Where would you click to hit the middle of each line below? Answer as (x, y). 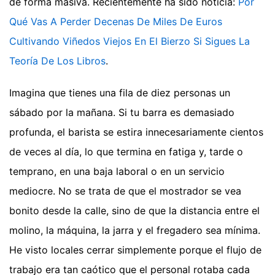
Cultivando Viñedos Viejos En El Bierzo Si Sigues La (130, 41)
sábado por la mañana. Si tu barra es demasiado (122, 113)
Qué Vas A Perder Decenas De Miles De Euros (116, 22)
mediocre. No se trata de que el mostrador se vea (125, 191)
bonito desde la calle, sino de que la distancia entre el (134, 211)
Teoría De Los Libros (57, 61)
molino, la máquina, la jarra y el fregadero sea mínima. (135, 230)
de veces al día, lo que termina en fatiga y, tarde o (126, 152)
